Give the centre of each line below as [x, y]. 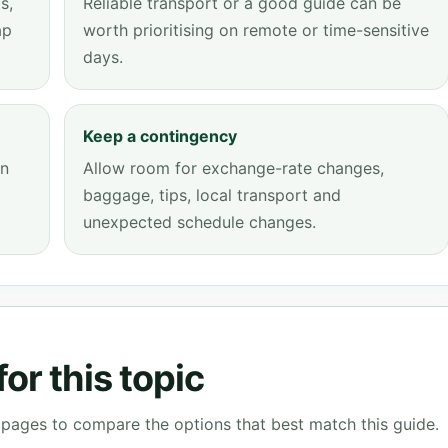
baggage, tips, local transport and [212, 195]
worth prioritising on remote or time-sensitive [256, 30]
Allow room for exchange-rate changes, [233, 168]
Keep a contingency [160, 136]
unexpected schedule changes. [199, 222]
